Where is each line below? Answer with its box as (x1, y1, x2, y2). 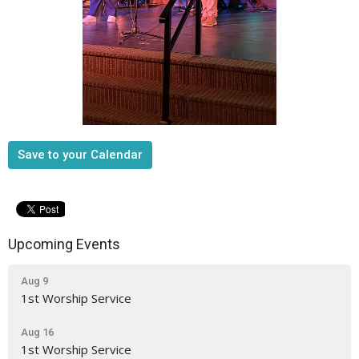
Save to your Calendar (18, 147, 143, 163)
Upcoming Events (8, 236, 120, 253)
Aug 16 (21, 325, 54, 338)
